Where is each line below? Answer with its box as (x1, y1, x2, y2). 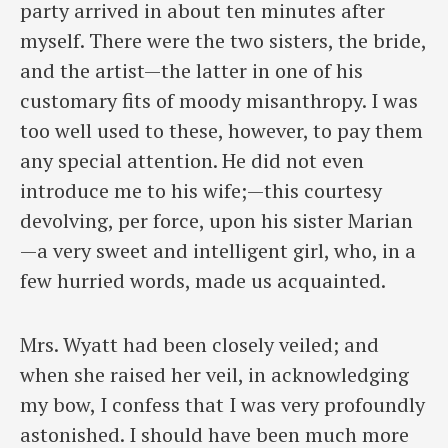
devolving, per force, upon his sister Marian (20, 206, 413, 234)
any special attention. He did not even (20, 146, 364, 174)
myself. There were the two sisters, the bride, (20, 26, 426, 54)
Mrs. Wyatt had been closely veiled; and (20, 331, 379, 359)
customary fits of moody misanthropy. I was (20, 86, 418, 114)
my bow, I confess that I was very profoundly (20, 391, 425, 419)
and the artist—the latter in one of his (20, 56, 363, 84)
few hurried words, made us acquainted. (20, 266, 386, 294)
